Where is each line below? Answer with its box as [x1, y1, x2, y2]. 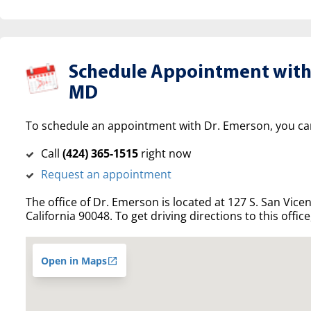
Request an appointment [40, 167, 171, 183]
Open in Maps [40, 254, 107, 268]
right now [137, 146, 191, 162]
